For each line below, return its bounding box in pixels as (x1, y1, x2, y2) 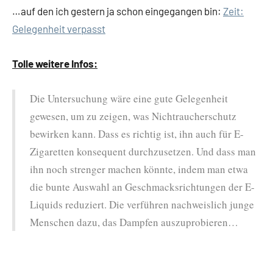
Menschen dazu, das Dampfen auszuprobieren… (30, 214, 238, 229)
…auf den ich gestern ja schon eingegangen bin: (12, 4, 223, 17)
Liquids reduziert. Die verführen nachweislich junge (30, 197, 254, 211)
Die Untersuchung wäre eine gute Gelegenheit (30, 91, 228, 105)
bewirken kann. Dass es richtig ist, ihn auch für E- (30, 126, 244, 141)
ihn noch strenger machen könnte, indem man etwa (30, 161, 248, 176)
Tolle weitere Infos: (12, 57, 97, 69)
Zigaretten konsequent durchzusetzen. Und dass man (30, 144, 256, 158)
